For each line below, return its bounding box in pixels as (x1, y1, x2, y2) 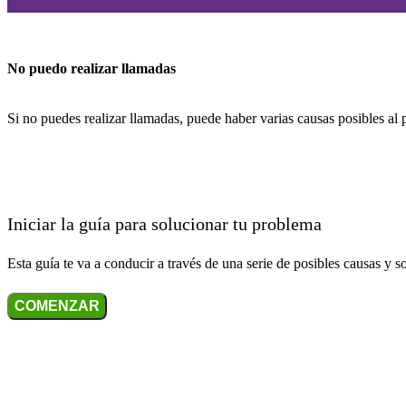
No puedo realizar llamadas (7, 61, 176, 77)
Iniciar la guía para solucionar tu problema (7, 213, 322, 234)
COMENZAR (14, 297, 100, 314)
